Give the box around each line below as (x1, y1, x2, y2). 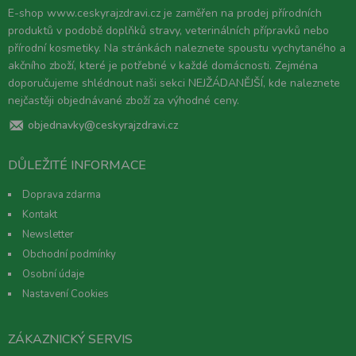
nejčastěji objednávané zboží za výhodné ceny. (8, 93, 239, 109)
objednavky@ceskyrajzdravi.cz (28, 118, 179, 133)
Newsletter (22, 227, 74, 242)
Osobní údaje (22, 267, 84, 282)
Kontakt (22, 207, 57, 222)
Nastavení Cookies (22, 287, 109, 302)
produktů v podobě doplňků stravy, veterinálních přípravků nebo (8, 23, 329, 39)
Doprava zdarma (22, 188, 101, 203)
